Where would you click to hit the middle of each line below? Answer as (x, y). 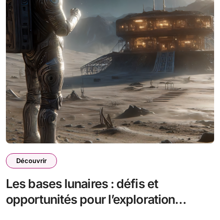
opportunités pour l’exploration (91, 199)
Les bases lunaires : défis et (82, 184)
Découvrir (31, 161)
